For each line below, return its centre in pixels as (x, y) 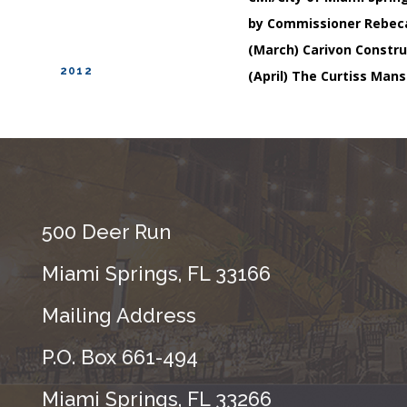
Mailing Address (119, 315)
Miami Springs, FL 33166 (156, 273)
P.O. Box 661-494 (120, 357)
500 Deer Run (106, 232)
